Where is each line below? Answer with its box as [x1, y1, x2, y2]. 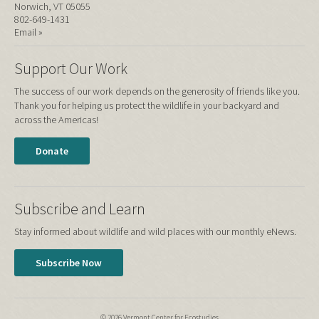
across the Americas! [14, 113, 98, 127]
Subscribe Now [36, 256, 102, 270]
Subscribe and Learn [14, 199, 145, 219]
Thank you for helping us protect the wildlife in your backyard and [14, 99, 279, 113]
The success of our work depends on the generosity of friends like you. [14, 85, 300, 98]
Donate [36, 145, 68, 158]
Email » [14, 26, 43, 39]
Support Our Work [14, 59, 127, 79]
